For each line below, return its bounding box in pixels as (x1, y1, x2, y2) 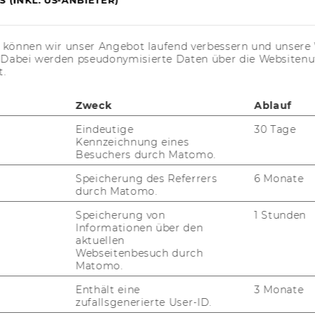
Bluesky (72, 51, 120, 65)
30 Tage (254, 122, 297, 136)
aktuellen (75, 233, 125, 247)
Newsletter (27, 51, 93, 65)
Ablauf (254, 98, 292, 112)
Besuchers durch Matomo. (75, 148, 217, 161)
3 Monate (254, 283, 304, 296)
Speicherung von (75, 208, 166, 221)
